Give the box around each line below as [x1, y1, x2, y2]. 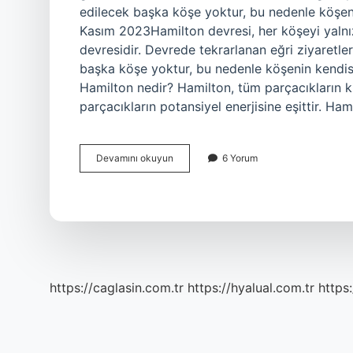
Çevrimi [173, 165, 206, 177]
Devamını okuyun [96, 152, 173, 164]
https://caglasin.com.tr [50, 280, 184, 295]
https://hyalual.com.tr [188, 280, 314, 295]
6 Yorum [222, 152, 258, 164]
